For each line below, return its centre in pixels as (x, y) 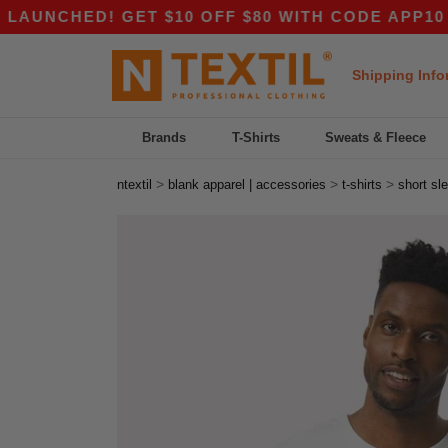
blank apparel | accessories (247, 184)
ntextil (134, 184)
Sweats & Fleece (376, 137)
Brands (164, 137)
